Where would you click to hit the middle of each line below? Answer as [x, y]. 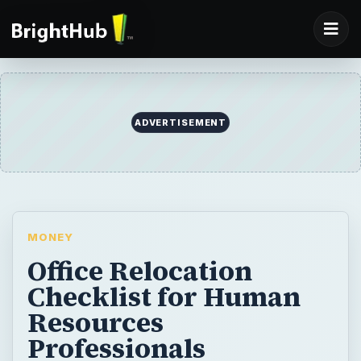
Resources [95, 322]
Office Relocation [139, 270]
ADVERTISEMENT [180, 123]
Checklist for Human [164, 296]
